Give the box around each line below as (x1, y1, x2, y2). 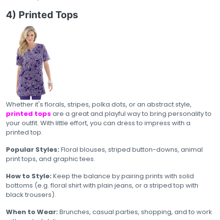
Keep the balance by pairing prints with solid (52, 171, 194, 181)
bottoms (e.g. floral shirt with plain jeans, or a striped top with (6, 180, 198, 190)
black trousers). (6, 190, 56, 199)
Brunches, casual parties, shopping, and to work (58, 207, 212, 217)
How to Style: (6, 171, 52, 181)
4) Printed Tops (6, 9, 78, 21)
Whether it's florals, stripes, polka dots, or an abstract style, (6, 99, 192, 109)
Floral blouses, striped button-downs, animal (59, 144, 203, 154)
